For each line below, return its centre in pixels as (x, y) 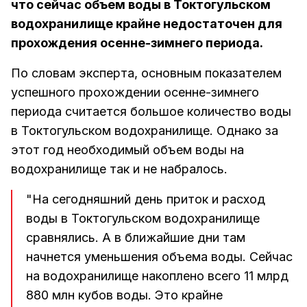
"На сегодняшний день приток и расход (146, 199)
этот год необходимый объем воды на (127, 150)
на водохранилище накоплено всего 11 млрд (157, 276)
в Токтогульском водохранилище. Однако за (145, 131)
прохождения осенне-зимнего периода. (137, 43)
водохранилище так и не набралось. (119, 169)
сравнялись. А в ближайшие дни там (136, 237)
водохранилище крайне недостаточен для (147, 24)
